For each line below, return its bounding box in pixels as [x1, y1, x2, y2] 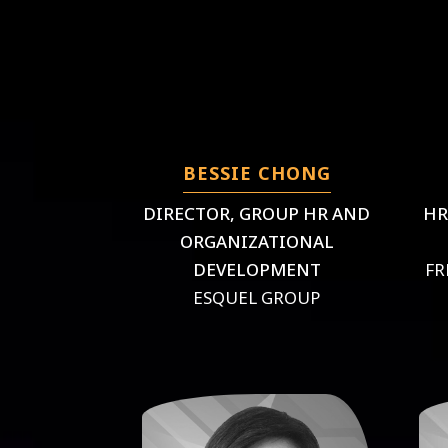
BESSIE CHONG [182, 160, 331, 185]
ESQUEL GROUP [193, 285, 321, 309]
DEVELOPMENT [192, 257, 321, 281]
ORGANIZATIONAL [179, 229, 334, 253]
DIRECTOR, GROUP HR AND [143, 201, 371, 225]
